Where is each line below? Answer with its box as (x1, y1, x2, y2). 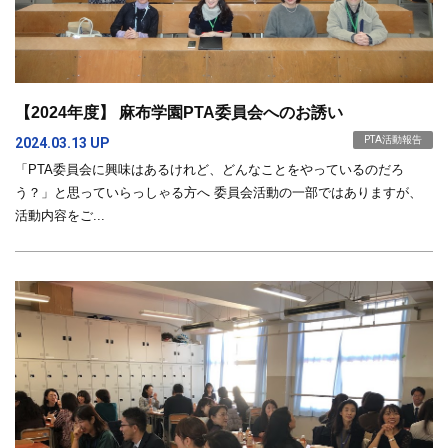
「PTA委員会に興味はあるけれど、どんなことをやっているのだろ (15, 161, 405, 177)
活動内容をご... (15, 207, 106, 223)
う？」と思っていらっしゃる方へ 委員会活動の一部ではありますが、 (15, 184, 423, 200)
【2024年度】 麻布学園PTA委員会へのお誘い (15, 103, 344, 121)
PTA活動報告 (363, 133, 422, 145)
